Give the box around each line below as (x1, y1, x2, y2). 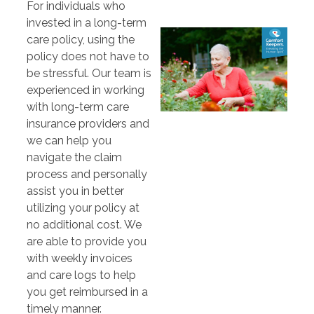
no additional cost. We (26, 217, 142, 231)
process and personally (26, 167, 147, 181)
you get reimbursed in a (26, 285, 148, 299)
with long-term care (26, 100, 129, 114)
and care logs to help (26, 268, 136, 282)
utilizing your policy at (26, 200, 139, 214)
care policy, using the (26, 32, 135, 46)
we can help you (26, 133, 111, 147)
